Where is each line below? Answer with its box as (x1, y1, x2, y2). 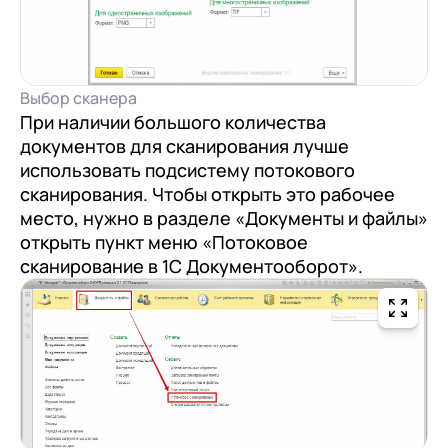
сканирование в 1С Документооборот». (20, 253, 363, 278)
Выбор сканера (20, 86, 137, 109)
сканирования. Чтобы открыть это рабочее (20, 181, 395, 206)
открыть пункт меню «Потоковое (20, 229, 308, 254)
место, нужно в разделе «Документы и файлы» (20, 205, 428, 230)
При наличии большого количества (20, 109, 326, 134)
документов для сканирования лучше (20, 133, 349, 158)
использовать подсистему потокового (20, 157, 355, 182)
